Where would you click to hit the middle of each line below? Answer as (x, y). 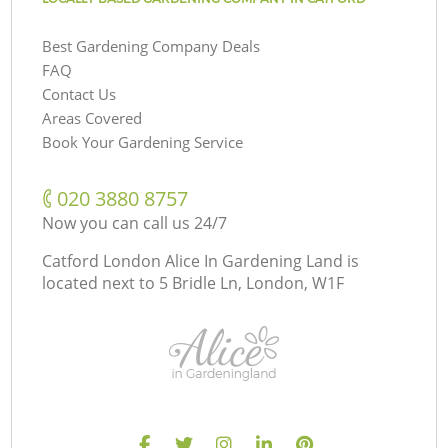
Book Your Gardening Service (143, 141)
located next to (99, 282)
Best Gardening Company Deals (151, 45)
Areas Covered (92, 117)
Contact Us (79, 93)
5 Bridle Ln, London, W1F (252, 282)
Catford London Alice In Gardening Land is (201, 260)
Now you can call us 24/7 (135, 222)
